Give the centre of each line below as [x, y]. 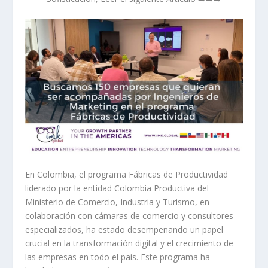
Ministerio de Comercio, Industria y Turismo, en [118, 202]
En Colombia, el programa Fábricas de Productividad [127, 174]
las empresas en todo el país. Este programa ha [118, 257]
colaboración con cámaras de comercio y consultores [130, 215]
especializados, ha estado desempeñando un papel [124, 229]
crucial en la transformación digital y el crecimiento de [130, 243]
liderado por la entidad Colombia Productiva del [117, 188]
